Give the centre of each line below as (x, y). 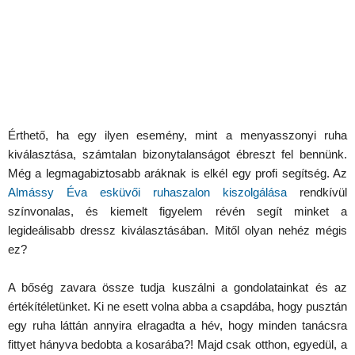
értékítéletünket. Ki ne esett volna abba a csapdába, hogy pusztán (177, 306)
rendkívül (323, 192)
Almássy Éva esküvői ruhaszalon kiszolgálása (147, 192)
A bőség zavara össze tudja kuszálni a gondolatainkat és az (177, 287)
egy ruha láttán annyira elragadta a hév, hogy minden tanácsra (177, 325)
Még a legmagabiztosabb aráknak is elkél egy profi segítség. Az (177, 173)
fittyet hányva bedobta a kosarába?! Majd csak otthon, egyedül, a (177, 344)
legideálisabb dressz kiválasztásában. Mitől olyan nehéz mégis (177, 230)
